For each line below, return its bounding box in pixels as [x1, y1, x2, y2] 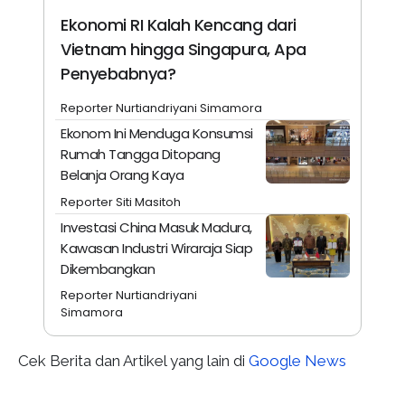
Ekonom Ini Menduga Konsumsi [61, 124, 253, 144]
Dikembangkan [61, 259, 155, 279]
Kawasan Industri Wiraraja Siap [61, 239, 253, 259]
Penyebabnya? [61, 61, 176, 85]
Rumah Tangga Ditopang [61, 145, 221, 165]
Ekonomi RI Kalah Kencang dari [61, 13, 297, 36]
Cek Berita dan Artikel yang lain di [18, 351, 249, 370]
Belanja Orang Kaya [61, 165, 184, 185]
